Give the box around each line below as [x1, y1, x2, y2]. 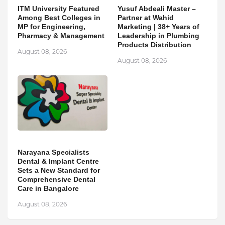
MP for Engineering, [18, 23, 85, 31]
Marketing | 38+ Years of [118, 23, 199, 31]
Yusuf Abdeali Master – [118, 5, 196, 13]
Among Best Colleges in [18, 14, 100, 22]
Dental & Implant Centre [18, 157, 99, 166]
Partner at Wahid [118, 14, 174, 22]
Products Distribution [118, 41, 191, 49]
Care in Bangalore [18, 184, 79, 193]
